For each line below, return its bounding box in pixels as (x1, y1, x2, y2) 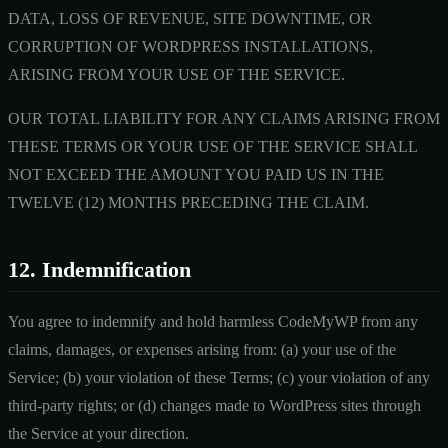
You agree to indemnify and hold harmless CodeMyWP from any (8, 312, 418, 330)
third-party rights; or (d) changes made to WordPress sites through (8, 396, 421, 414)
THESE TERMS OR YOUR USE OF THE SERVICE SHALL (8, 137, 417, 155)
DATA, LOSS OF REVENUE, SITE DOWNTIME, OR (8, 9, 372, 27)
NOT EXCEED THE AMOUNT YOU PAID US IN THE (8, 165, 384, 183)
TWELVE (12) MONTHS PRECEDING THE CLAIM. (8, 193, 369, 211)
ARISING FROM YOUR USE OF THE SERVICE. (8, 65, 345, 83)
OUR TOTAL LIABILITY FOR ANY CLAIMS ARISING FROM (8, 109, 440, 127)
